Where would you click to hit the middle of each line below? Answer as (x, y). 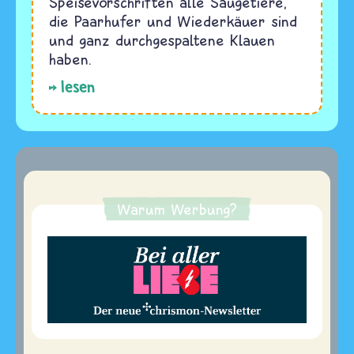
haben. (70, 59)
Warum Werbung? (177, 209)
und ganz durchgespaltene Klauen (162, 40)
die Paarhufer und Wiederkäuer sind (173, 21)
